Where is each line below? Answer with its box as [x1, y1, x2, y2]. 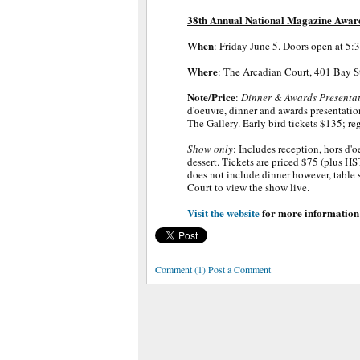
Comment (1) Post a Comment [155, 263, 271, 276]
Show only [187, 141, 233, 156]
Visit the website [187, 205, 260, 220]
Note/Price [187, 89, 235, 104]
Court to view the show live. [187, 180, 316, 194]
